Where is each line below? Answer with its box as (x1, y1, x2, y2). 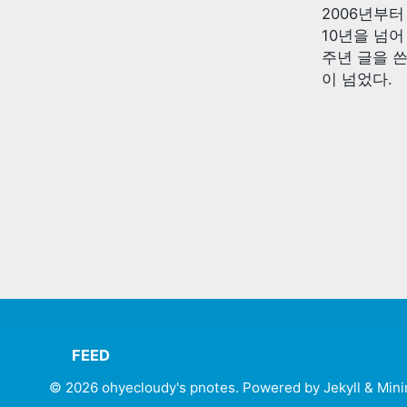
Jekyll (323, 379, 361, 397)
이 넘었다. (322, 69, 392, 88)
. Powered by (235, 379, 323, 397)
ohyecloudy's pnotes (102, 379, 235, 397)
